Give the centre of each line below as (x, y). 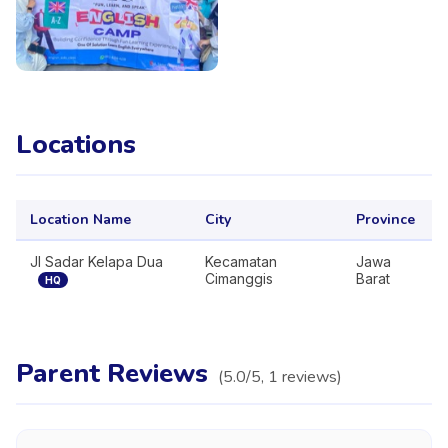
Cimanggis (239, 278)
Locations (76, 144)
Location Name (80, 219)
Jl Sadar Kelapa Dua (96, 261)
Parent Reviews (112, 373)
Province (385, 219)
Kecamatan (241, 261)
